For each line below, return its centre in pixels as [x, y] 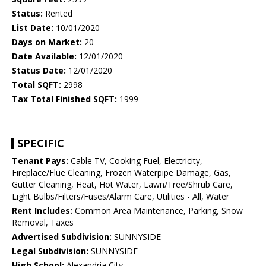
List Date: [33, 28]
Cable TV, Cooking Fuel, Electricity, [135, 161]
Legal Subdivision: [50, 251]
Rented [58, 14]
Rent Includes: [42, 211]
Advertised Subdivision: [62, 237]
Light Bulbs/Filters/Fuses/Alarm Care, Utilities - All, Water [121, 197]
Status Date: [39, 71]
